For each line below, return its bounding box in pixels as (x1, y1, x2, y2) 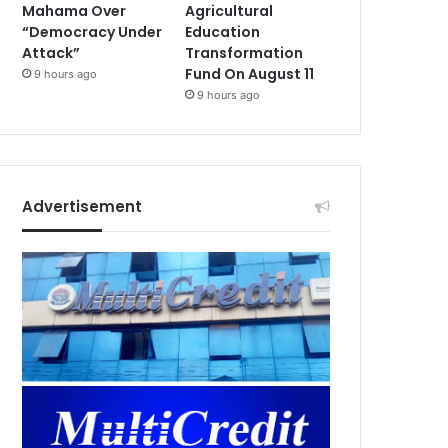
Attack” (22, 42, 81, 63)
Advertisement (22, 195, 143, 217)
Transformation (185, 42, 304, 63)
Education (185, 21, 261, 42)
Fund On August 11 (185, 63, 315, 84)
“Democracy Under (22, 21, 163, 42)
